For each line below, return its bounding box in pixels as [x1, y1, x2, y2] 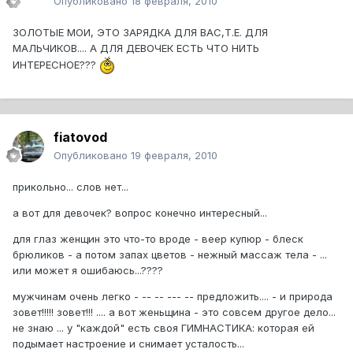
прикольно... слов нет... [13, 180, 128, 194]
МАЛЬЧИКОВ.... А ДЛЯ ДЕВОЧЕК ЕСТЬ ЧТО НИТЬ [13, 42, 259, 55]
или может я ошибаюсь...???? [13, 264, 163, 277]
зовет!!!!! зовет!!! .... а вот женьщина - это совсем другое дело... [13, 306, 336, 319]
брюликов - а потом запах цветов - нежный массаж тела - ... [13, 248, 327, 262]
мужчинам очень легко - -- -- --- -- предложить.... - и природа [13, 290, 333, 303]
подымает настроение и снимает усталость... [13, 337, 244, 351]
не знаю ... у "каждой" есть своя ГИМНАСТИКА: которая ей [13, 321, 314, 335]
